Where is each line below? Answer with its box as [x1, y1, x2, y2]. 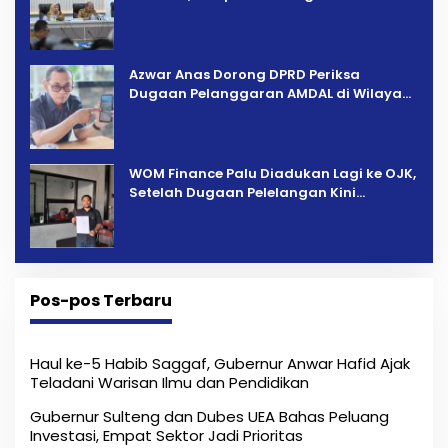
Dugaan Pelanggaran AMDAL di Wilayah [129, 84, 411, 104]
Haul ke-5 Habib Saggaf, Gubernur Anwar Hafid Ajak [30, 353, 410, 375]
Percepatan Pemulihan [129, 4, 289, 24]
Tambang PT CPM [129, 103, 254, 123]
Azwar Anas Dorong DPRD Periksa [129, 65, 360, 85]
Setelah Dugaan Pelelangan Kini [129, 183, 356, 203]
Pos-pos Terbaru [30, 289, 172, 313]
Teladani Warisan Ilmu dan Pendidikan [30, 372, 309, 394]
